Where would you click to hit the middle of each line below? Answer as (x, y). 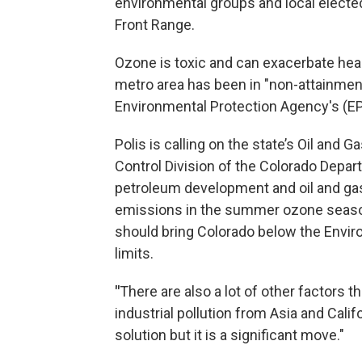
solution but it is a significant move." (229, 335)
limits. (134, 253)
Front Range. (155, 25)
